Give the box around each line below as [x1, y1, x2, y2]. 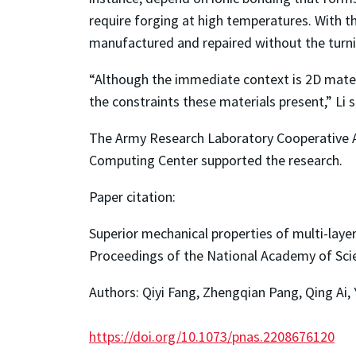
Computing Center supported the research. [89, 150, 342, 169]
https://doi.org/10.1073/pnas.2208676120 [89, 327, 335, 346]
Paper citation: [89, 187, 176, 206]
